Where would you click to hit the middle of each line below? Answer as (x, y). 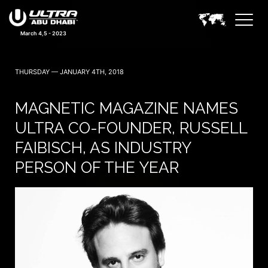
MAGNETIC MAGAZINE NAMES (127, 108)
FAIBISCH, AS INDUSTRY (103, 148)
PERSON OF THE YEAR (97, 167)
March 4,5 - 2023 (43, 33)
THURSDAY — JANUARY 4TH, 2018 (69, 72)
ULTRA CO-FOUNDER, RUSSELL (131, 128)
